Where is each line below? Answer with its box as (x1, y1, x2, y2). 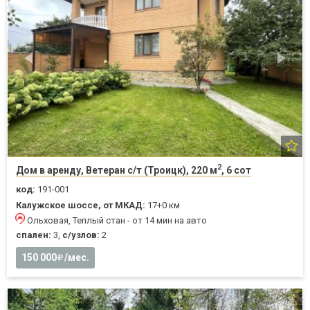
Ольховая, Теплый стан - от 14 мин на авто (27, 215, 207, 226)
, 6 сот (221, 164, 251, 176)
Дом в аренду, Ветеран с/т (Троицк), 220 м (16, 164, 217, 176)
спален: (16, 229, 51, 240)
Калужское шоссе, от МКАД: (16, 199, 145, 210)
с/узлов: (62, 229, 100, 240)
